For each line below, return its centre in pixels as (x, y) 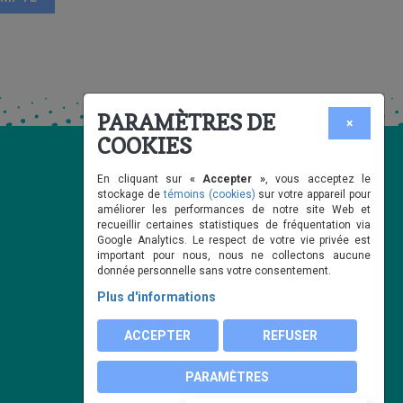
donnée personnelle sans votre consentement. (214, 271)
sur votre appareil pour (313, 194)
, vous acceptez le (318, 179)
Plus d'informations (157, 297)
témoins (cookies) (209, 194)
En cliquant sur (143, 179)
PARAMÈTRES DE (186, 123)
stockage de (130, 194)
